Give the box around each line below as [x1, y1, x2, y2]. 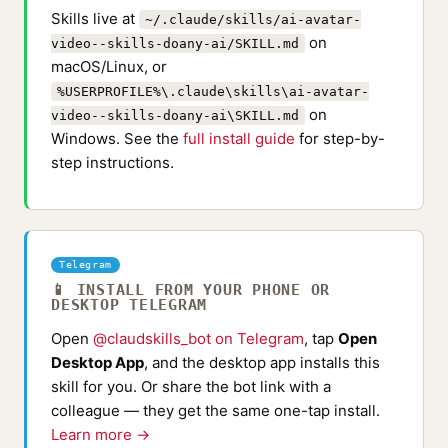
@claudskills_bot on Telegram [93, 329, 304, 348]
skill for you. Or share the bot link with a [51, 377, 331, 396]
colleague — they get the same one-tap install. [51, 401, 380, 420]
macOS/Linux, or [51, 57, 167, 76]
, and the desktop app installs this [144, 353, 380, 372]
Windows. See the [51, 129, 183, 148]
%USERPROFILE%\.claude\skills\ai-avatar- [57, 84, 369, 99]
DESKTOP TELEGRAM [51, 296, 207, 314]
